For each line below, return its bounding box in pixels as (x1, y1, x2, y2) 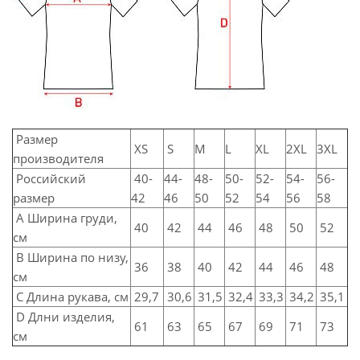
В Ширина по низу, (13, 249, 129, 265)
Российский (13, 170, 86, 186)
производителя (13, 150, 107, 166)
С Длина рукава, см (13, 288, 129, 305)
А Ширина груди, (13, 210, 117, 226)
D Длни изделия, (13, 309, 115, 325)
